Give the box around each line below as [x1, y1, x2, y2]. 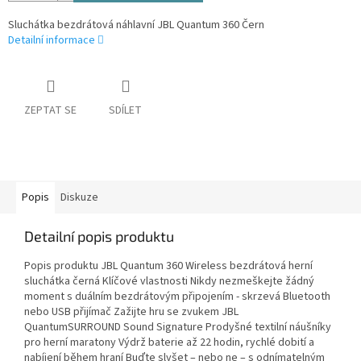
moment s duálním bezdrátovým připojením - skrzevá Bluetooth [24, 288, 330, 305]
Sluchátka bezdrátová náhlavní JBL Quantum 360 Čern [8, 17, 264, 34]
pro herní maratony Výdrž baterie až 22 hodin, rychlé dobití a [24, 334, 314, 351]
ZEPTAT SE [24, 102, 77, 119]
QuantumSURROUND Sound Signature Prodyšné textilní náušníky [24, 319, 331, 336]
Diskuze [60, 189, 98, 206]
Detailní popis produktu [24, 227, 174, 246]
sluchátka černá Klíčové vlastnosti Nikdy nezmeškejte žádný [24, 273, 314, 290]
